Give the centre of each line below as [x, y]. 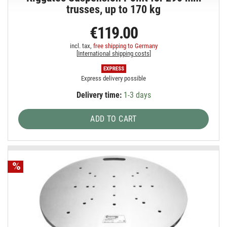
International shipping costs [113, 54]
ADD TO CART [113, 119]
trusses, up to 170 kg [114, 10]
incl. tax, [81, 46]
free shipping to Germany [125, 46]
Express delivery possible [114, 79]
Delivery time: [99, 95]
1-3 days [136, 95]
